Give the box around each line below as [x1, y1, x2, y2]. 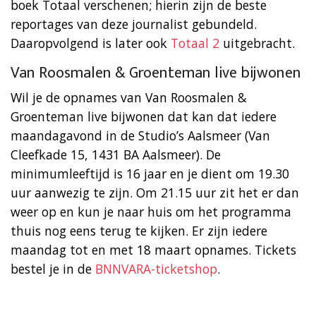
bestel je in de [11, 260, 95, 277]
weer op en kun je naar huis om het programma [11, 202, 291, 220]
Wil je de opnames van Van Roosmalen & [11, 88, 247, 106]
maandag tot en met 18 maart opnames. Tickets [11, 241, 296, 258]
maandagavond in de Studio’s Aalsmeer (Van [11, 126, 270, 144]
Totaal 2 [171, 34, 219, 51]
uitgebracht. [219, 34, 295, 51]
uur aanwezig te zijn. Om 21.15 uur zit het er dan [11, 183, 299, 201]
